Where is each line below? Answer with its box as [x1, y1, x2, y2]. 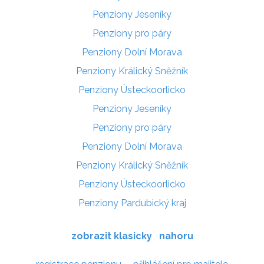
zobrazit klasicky [71, 230, 152, 242]
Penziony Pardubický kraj [78, 197, 186, 209]
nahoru [159, 230, 193, 242]
